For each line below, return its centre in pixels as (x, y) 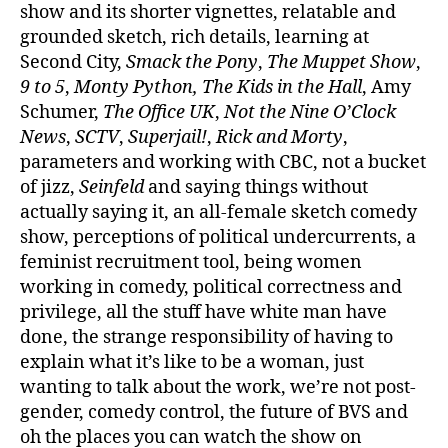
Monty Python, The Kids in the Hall (218, 87)
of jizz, (49, 187)
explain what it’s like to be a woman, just (192, 362)
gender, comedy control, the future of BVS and (214, 412)
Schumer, (61, 112)
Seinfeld (113, 187)
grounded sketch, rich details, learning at (194, 37)
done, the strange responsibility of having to (206, 337)
